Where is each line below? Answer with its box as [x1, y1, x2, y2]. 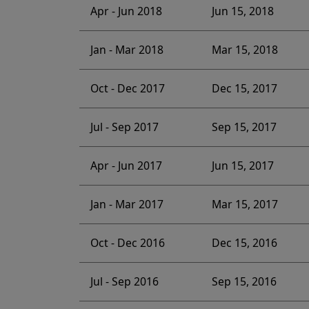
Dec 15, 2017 [211, 81, 277, 97]
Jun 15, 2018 [211, 3, 274, 19]
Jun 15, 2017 [211, 158, 274, 174]
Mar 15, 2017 [211, 197, 278, 212]
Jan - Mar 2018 [90, 42, 163, 58]
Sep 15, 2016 [211, 274, 277, 290]
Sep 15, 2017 [211, 119, 277, 135]
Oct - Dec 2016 [90, 235, 165, 251]
